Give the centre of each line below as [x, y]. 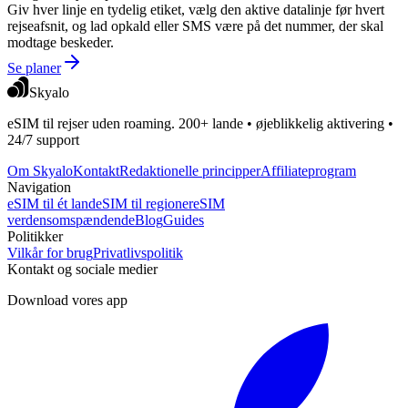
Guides [184, 220]
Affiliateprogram [308, 171]
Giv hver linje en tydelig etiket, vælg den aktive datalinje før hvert [196, 10]
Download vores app [67, 301]
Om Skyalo [40, 171]
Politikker [35, 237]
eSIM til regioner [144, 204]
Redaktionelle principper [190, 171]
